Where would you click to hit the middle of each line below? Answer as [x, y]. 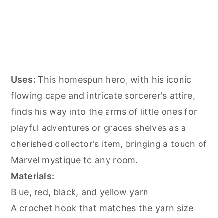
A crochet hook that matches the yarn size [102, 208]
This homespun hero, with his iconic [113, 79]
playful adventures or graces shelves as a [99, 127]
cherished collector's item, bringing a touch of [109, 144]
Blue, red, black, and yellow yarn [80, 192]
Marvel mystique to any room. [74, 160]
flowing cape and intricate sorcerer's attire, [103, 95]
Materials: [33, 176]
